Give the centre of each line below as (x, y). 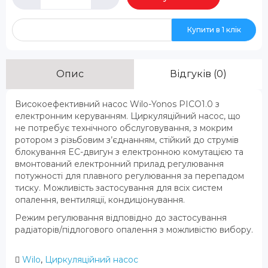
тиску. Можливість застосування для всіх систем (119, 188)
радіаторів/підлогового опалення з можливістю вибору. (134, 230)
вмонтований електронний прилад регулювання (119, 164)
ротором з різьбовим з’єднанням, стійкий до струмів (127, 140)
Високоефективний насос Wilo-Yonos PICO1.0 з (117, 104)
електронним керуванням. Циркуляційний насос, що (128, 116)
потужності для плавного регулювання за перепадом (130, 176)
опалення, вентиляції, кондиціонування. (100, 200)
